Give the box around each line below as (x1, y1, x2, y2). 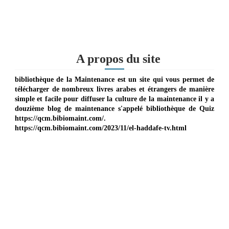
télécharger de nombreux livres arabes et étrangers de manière (14, 85, 215, 93)
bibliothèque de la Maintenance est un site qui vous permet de (14, 75, 215, 83)
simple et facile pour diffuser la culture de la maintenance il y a (14, 95, 215, 103)
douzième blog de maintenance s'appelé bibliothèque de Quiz (14, 104, 215, 112)
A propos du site (76, 52, 161, 65)
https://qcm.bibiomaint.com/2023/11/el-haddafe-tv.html (14, 124, 187, 132)
